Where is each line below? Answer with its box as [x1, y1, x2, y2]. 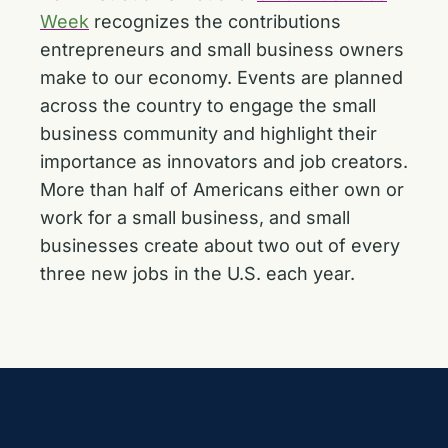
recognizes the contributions [89, 11, 341, 32]
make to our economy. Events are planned [40, 67, 403, 88]
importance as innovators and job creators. [40, 151, 408, 172]
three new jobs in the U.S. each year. [40, 263, 355, 284]
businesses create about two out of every [40, 235, 400, 256]
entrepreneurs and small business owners [40, 39, 404, 60]
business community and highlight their [40, 123, 377, 144]
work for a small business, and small [40, 207, 350, 228]
